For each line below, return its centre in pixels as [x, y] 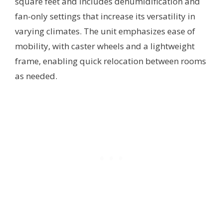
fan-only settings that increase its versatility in [105, 16]
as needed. [36, 76]
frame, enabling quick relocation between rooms [111, 61]
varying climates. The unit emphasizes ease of [105, 31]
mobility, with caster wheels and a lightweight [105, 46]
